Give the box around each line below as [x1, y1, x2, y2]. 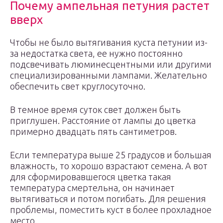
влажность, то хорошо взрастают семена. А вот [10, 161, 208, 171]
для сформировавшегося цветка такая [10, 172, 171, 182]
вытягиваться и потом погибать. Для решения [10, 194, 206, 204]
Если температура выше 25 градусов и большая [10, 150, 212, 160]
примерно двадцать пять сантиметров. [10, 126, 177, 136]
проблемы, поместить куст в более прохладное [10, 205, 212, 215]
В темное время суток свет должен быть [10, 105, 181, 114]
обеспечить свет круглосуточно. [10, 81, 145, 91]
